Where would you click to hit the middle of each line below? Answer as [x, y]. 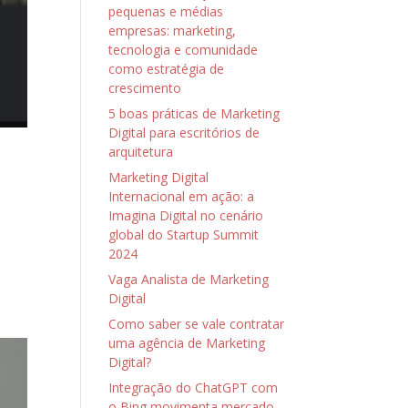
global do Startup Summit [184, 235]
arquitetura [141, 152]
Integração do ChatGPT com [194, 388]
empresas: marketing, [173, 31]
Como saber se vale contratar [197, 324]
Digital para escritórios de [184, 133]
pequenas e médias [166, 11]
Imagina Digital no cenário [186, 215]
